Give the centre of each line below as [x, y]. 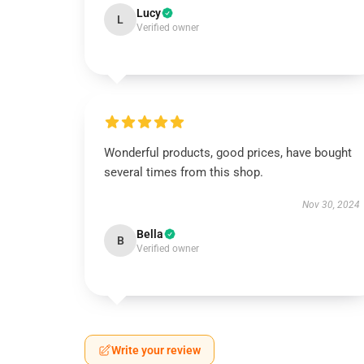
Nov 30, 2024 [331, 205]
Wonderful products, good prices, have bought [228, 153]
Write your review [156, 350]
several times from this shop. [184, 172]
